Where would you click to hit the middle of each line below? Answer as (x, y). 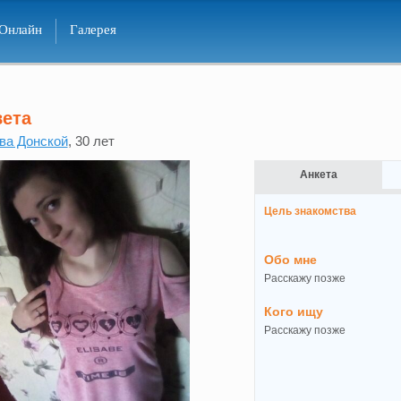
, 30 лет (91, 141)
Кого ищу (293, 311)
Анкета (318, 175)
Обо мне (290, 260)
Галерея (93, 30)
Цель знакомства (310, 211)
